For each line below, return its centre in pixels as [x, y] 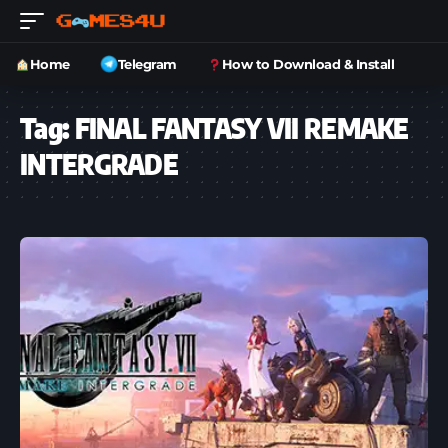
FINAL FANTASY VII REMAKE [241, 127]
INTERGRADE [99, 163]
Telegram [147, 63]
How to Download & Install [308, 63]
